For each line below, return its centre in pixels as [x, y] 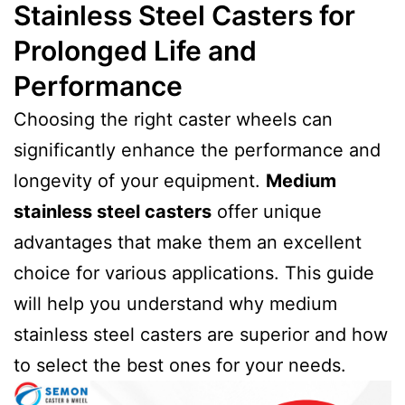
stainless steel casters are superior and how [201, 335]
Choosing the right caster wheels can [173, 120]
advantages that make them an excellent [188, 243]
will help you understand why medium [175, 304]
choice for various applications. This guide [194, 273]
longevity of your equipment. [140, 181]
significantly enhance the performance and [197, 151]
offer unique [267, 212]
